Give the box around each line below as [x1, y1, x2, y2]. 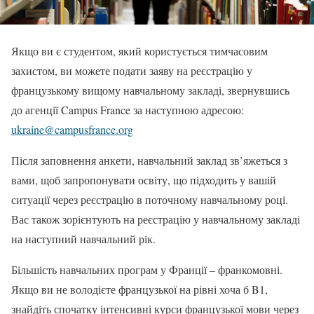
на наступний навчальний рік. [11, 231, 156, 246]
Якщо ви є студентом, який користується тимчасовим [11, 43, 268, 58]
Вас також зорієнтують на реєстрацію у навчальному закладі [11, 211, 300, 226]
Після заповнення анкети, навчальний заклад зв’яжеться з [11, 152, 287, 168]
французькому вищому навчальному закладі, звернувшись [11, 82, 289, 97]
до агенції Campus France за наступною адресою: [11, 102, 244, 117]
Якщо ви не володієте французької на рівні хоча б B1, [11, 281, 268, 296]
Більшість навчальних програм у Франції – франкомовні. [11, 261, 282, 277]
